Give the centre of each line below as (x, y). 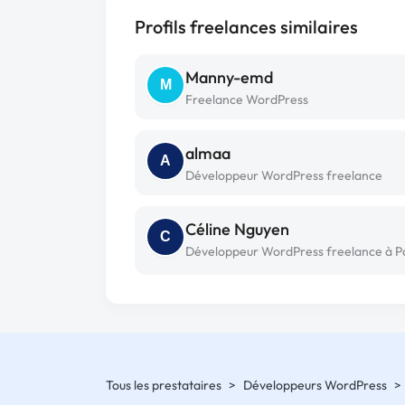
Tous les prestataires (164, 385)
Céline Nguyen (237, 229)
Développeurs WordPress (315, 385)
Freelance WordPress (247, 99)
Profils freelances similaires (246, 27)
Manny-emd (229, 77)
